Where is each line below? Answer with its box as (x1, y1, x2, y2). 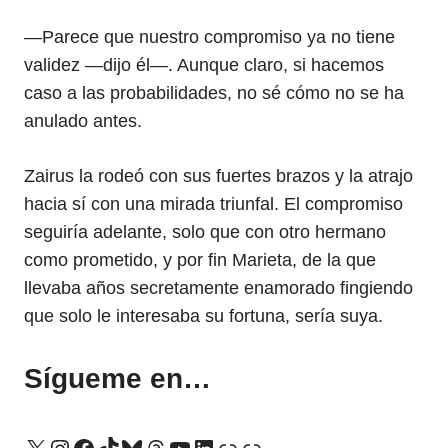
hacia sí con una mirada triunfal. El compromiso (24, 194, 403, 214)
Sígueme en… (24, 363, 211, 394)
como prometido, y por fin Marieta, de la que (24, 250, 376, 270)
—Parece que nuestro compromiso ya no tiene (24, 27, 395, 47)
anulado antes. (24, 111, 142, 131)
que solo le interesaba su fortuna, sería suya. (24, 306, 383, 326)
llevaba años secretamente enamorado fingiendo (24, 278, 413, 298)
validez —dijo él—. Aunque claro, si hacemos (24, 55, 384, 75)
